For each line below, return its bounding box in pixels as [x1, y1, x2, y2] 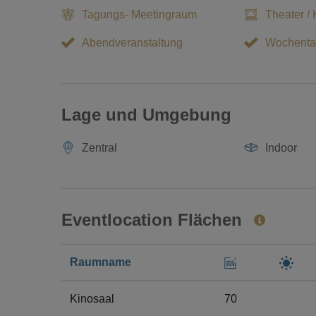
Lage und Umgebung [61, 105, 231, 124]
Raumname [70, 256, 131, 268]
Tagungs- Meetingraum [82, 8, 197, 20]
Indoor [265, 142, 297, 154]
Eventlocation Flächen [61, 210, 247, 229]
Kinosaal [70, 293, 114, 305]
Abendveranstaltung [82, 37, 183, 49]
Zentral [82, 142, 118, 154]
